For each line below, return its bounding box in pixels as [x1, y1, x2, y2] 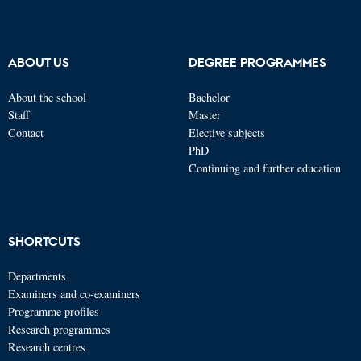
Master [189, 106, 221, 122]
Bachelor [189, 89, 230, 105]
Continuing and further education [189, 160, 341, 176]
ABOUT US [8, 53, 69, 70]
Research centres [8, 338, 85, 355]
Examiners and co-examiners [8, 285, 140, 301]
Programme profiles [8, 303, 99, 319]
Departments [8, 268, 66, 284]
